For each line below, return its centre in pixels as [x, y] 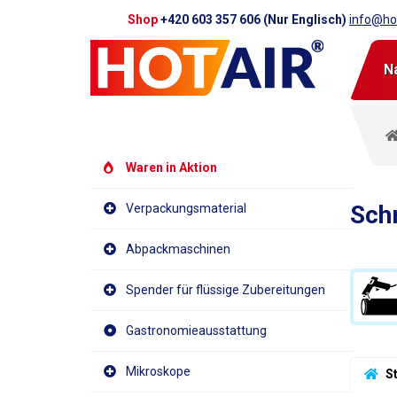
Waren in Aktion [171, 167]
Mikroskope [158, 371]
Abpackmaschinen [178, 249]
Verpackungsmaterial [186, 208]
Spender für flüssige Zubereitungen [226, 290]
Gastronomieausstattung [196, 331]
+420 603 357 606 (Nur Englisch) [255, 19]
